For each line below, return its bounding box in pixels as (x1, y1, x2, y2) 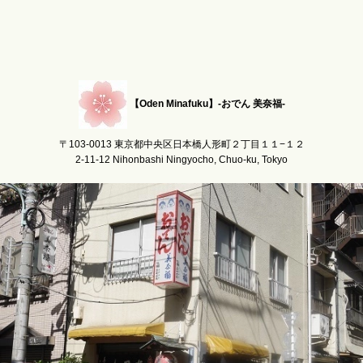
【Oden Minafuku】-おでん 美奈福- (129, 98, 285, 110)
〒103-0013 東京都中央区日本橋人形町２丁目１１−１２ (58, 139, 305, 151)
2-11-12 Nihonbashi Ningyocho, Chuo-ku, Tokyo (75, 154, 288, 166)
